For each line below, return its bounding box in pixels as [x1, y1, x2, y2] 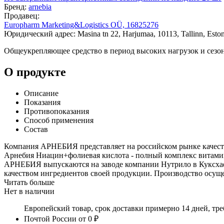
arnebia [28, 2, 51, 11]
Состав [24, 124, 48, 133]
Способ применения [24, 115, 93, 124]
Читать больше [4, 177, 54, 186]
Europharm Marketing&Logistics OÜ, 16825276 [4, 20, 158, 29]
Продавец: [4, 11, 39, 20]
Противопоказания [24, 106, 89, 115]
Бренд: [4, 2, 26, 11]
